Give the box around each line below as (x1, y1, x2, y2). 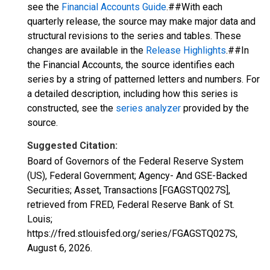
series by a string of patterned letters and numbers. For (27, 74, 260, 85)
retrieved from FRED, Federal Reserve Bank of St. (27, 199, 234, 210)
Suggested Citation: (27, 140, 118, 151)
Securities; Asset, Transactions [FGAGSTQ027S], (27, 184, 230, 196)
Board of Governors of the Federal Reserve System (27, 155, 243, 167)
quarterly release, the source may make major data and (27, 16, 256, 27)
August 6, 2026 (27, 242, 90, 254)
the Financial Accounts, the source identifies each (27, 59, 234, 71)
